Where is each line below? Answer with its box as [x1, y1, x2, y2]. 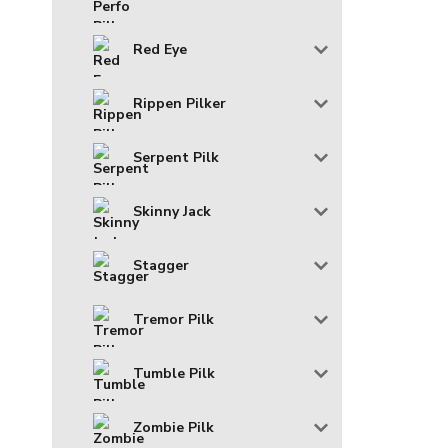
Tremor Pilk [133, 310, 214, 330]
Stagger [133, 256, 189, 276]
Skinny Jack [133, 202, 211, 222]
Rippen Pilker [133, 94, 226, 114]
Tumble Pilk [133, 364, 215, 384]
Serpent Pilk [133, 148, 219, 168]
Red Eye [133, 40, 187, 60]
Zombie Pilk [133, 418, 214, 438]
